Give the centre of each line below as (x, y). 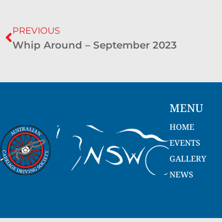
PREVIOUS (36, 30)
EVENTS (185, 142)
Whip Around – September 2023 (95, 45)
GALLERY (188, 158)
